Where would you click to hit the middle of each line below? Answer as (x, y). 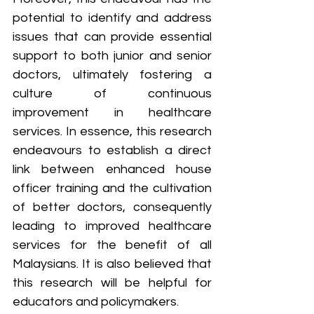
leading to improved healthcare (112, 226)
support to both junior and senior (112, 56)
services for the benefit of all (112, 245)
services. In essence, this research (112, 132)
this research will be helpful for (112, 283)
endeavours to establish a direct (112, 151)
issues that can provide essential (112, 37)
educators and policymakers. (96, 302)
